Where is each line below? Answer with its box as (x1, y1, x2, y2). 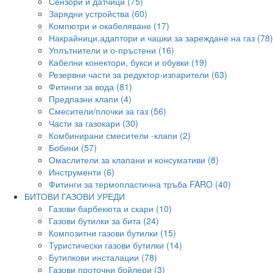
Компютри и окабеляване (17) (49, 19, 169, 32)
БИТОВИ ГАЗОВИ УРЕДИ (24, 190, 125, 202)
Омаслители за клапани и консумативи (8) (49, 154, 219, 166)
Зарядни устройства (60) (49, 7, 147, 19)
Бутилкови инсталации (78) (49, 251, 157, 263)
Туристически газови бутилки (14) (49, 239, 182, 251)
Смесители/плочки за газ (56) (49, 105, 166, 117)
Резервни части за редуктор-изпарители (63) (49, 68, 227, 80)
